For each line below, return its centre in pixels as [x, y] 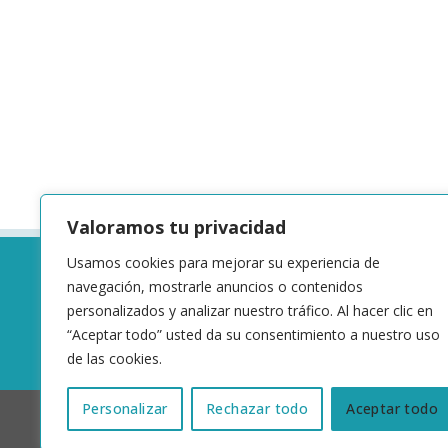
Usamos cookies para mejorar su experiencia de [223, 262]
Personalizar [125, 408]
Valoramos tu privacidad [176, 227]
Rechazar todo [257, 408]
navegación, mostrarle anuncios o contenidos [215, 286]
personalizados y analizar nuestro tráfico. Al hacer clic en [250, 310]
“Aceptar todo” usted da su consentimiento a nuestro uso [253, 334]
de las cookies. [114, 358]
